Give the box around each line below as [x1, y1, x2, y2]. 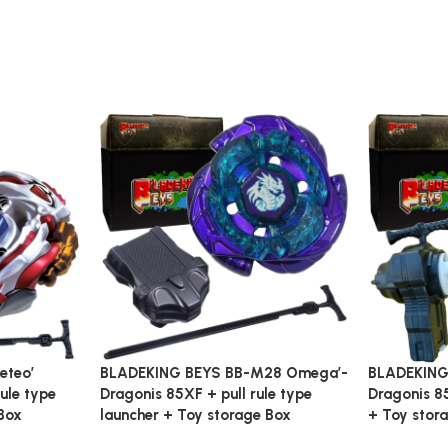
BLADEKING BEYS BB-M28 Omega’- [99, 363, 348, 382]
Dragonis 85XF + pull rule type [99, 384, 312, 403]
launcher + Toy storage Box [99, 405, 291, 424]
